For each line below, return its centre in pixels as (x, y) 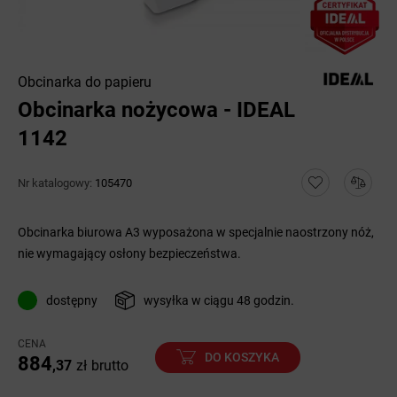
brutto (110, 366)
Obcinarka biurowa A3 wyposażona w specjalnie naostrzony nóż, (196, 232)
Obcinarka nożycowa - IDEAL (156, 110)
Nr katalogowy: (56, 183)
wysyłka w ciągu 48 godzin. (218, 300)
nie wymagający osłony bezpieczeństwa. (129, 253)
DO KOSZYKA (242, 357)
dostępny (71, 300)
